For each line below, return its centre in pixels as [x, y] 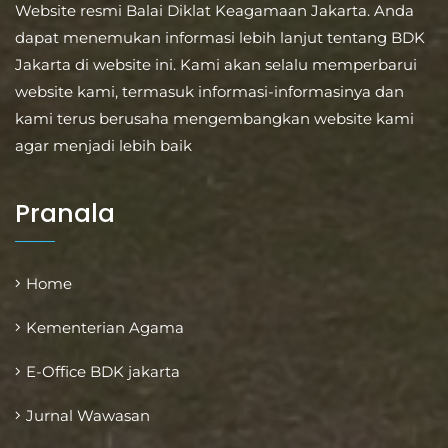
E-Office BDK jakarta [103, 372]
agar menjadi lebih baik [103, 146]
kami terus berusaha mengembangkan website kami [214, 119]
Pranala [65, 214]
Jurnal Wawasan [88, 416]
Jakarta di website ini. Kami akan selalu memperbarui [216, 65]
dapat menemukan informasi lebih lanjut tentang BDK [220, 38]
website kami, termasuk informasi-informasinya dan [209, 92]
